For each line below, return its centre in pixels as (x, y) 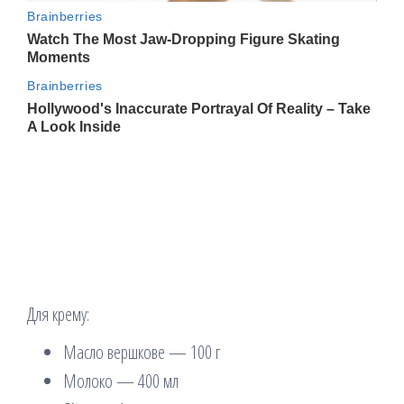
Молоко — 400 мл (121, 381)
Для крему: (58, 315)
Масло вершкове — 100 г (142, 353)
